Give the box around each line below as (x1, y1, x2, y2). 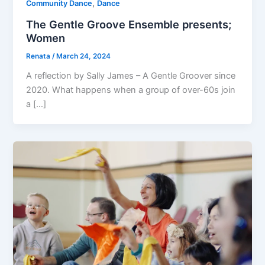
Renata (26, 51, 53, 60)
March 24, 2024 (56, 51, 111, 60)
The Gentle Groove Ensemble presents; (26, 17, 232, 31)
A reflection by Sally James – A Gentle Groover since (26, 70, 236, 81)
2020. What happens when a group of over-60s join (26, 84, 236, 95)
